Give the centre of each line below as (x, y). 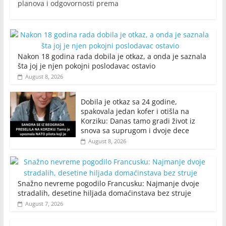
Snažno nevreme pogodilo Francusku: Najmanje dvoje (108, 183)
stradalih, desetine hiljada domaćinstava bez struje (104, 193)
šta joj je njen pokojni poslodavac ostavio (86, 66)
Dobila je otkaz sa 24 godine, (129, 101)
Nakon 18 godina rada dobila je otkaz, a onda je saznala (112, 56)
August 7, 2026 (44, 203)
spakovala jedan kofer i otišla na (135, 111)
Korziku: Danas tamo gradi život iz (138, 121)
